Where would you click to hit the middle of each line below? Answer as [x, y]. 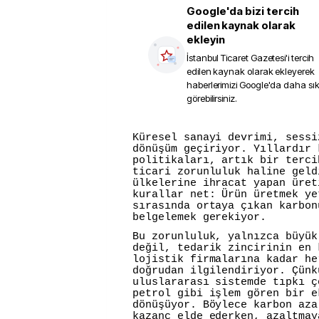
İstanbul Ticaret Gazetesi [236, 58]
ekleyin [206, 40]
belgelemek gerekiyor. [200, 218]
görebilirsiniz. [212, 98]
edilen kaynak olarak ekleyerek [251, 71]
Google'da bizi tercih [243, 11]
